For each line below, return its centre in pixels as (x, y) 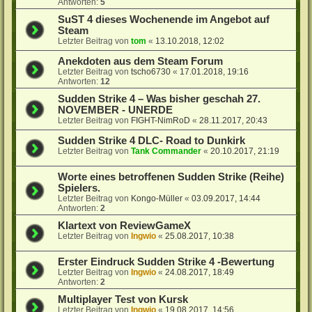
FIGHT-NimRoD (161, 120)
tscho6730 (151, 71)
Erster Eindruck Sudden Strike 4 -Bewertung (166, 262)
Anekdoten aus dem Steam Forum (141, 61)
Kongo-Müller (157, 198)
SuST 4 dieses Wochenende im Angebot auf (164, 19)
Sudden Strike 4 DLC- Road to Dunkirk (152, 140)
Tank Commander (166, 151)
